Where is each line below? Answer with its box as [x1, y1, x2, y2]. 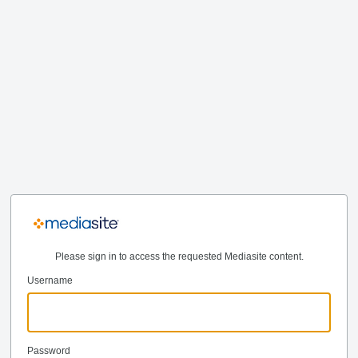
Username [27, 274, 73, 286]
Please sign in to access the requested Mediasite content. [54, 250, 304, 262]
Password [27, 344, 70, 356]
